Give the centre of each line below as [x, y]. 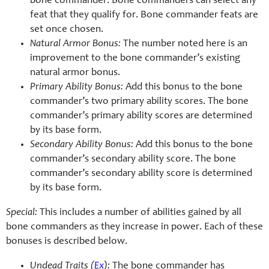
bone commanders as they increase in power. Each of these [134, 228]
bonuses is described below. [67, 242]
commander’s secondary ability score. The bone [133, 160]
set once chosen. [67, 30]
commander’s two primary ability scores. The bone [139, 102]
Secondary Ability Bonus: [82, 145]
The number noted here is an [184, 44]
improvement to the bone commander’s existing [135, 59]
